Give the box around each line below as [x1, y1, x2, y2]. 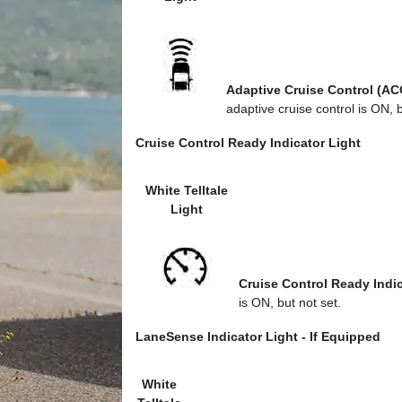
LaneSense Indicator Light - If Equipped [135, 329, 380, 344]
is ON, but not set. [238, 295, 341, 310]
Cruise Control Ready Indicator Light [135, 135, 361, 150]
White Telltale [145, 183, 228, 197]
